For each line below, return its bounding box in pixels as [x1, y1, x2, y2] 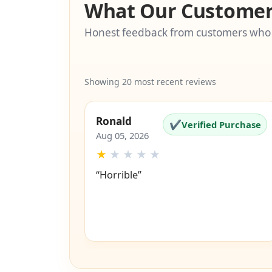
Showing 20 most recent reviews [84, 76, 216, 88]
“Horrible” [95, 168, 141, 182]
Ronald [95, 114, 132, 129]
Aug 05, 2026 [95, 129, 149, 142]
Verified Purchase [181, 118, 261, 131]
